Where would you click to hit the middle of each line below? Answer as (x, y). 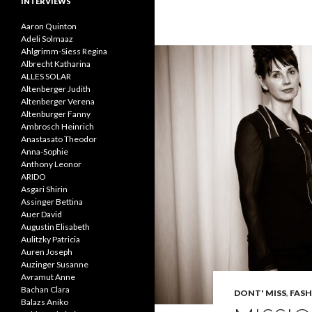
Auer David (41, 214)
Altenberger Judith (56, 89)
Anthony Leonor (51, 164)
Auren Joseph (47, 252)
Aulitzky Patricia (50, 239)
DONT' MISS (260, 293)
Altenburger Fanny (56, 114)
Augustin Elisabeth (55, 227)
